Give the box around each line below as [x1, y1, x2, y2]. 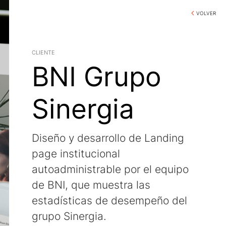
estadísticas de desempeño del [32, 194, 187, 207]
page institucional [32, 147, 120, 160]
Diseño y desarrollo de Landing [32, 132, 184, 144]
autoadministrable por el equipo [32, 163, 189, 176]
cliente [32, 46, 55, 56]
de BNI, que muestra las [32, 179, 150, 191]
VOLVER [196, 10, 216, 16]
